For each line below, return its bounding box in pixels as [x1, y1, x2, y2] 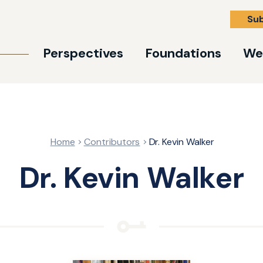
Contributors [83, 136, 140, 148]
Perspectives [43, 45, 123, 62]
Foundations [145, 45, 221, 62]
